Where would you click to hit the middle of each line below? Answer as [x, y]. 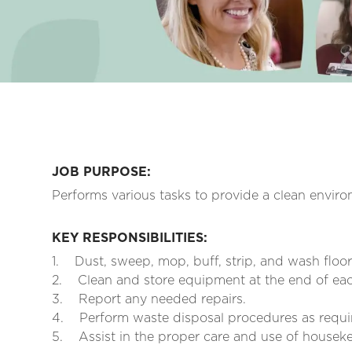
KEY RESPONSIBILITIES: [130, 238]
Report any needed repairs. [162, 299]
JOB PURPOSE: [101, 172]
